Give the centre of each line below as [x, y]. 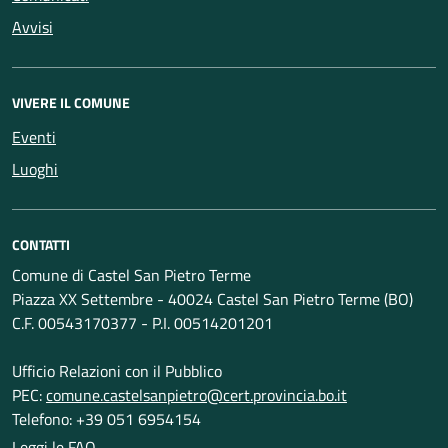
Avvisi [32, 27]
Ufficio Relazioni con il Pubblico [117, 371]
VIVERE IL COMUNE [71, 102]
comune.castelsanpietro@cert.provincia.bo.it [196, 395]
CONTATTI [41, 244]
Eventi [34, 137]
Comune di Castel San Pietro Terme [131, 275]
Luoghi [35, 169]
